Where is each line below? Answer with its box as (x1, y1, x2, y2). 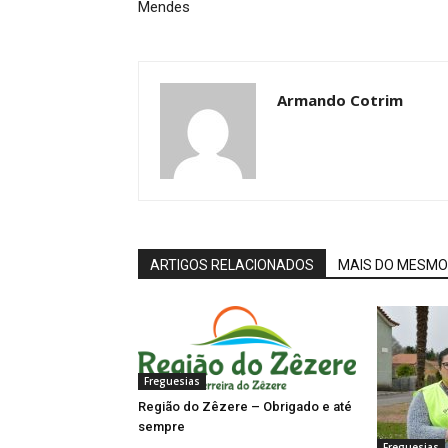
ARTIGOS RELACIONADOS (150, 257, 314, 273)
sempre (138, 418, 185, 434)
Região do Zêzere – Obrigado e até (138, 398, 352, 414)
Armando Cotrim (277, 90, 403, 110)
